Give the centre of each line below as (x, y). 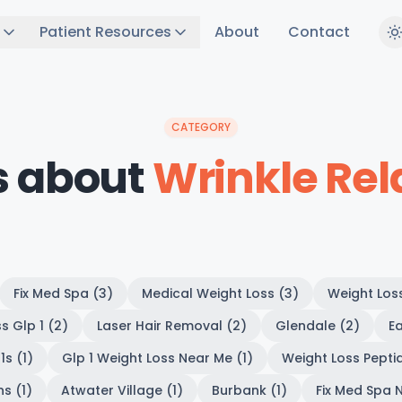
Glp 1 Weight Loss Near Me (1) (157, 358)
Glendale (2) (317, 326)
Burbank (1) (249, 390)
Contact (319, 32)
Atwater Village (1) (122, 390)
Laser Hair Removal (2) (171, 326)
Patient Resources (105, 32)
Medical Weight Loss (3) (220, 293)
